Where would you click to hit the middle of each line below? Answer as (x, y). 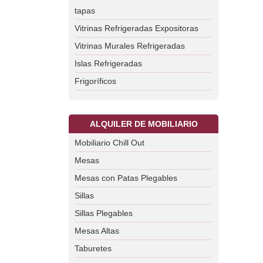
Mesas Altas (97, 231)
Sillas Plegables (104, 213)
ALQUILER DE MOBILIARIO (144, 124)
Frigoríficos (95, 81)
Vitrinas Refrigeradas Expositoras (136, 28)
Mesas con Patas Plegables (126, 178)
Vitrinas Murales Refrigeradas (130, 46)
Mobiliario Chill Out (109, 143)
